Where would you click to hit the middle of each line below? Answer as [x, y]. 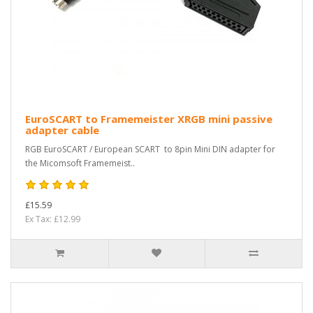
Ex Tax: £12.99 [53, 219]
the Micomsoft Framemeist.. [80, 163]
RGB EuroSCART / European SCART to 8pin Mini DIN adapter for [150, 149]
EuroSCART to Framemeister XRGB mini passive [149, 118]
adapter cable [62, 130]
